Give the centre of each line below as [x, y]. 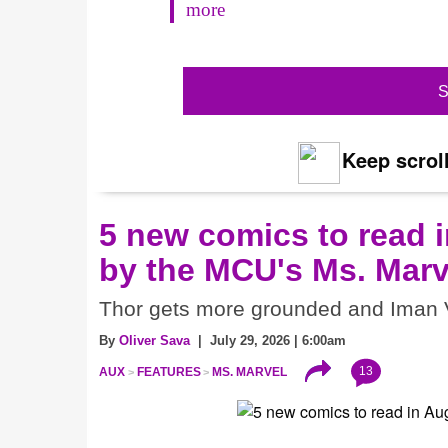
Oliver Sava [154, 340]
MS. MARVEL [250, 372]
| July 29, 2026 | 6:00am [268, 340]
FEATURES [168, 372]
